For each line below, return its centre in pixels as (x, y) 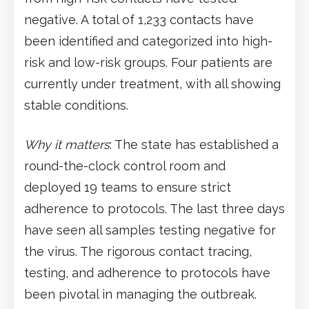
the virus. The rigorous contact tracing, (138, 251)
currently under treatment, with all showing (152, 83)
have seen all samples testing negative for (150, 230)
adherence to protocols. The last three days (154, 208)
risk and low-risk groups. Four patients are (148, 62)
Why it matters (67, 144)
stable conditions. (76, 105)
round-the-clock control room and (125, 166)
